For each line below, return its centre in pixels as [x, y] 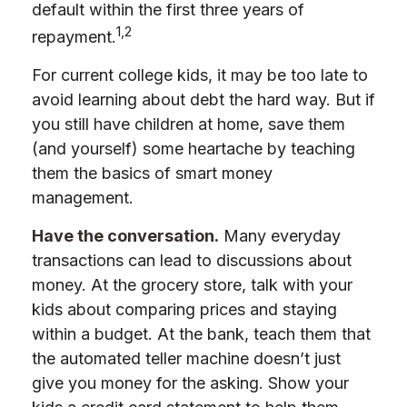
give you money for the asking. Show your [190, 383]
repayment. [74, 37]
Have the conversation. [125, 236]
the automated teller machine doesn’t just [186, 358]
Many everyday [280, 236]
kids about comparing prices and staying [184, 309]
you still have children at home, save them [189, 124]
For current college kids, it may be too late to [200, 75]
